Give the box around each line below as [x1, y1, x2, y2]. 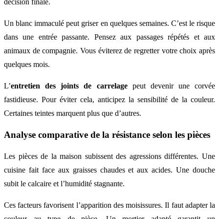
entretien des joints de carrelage [11, 82, 128, 90]
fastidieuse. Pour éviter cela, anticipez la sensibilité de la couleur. [4, 95, 215, 104]
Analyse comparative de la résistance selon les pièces [4, 130, 210, 140]
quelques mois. [4, 60, 50, 69]
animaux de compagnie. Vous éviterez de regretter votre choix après [4, 46, 215, 55]
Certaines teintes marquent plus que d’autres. [4, 109, 141, 118]
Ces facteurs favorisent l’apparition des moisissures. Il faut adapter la [4, 200, 215, 209]
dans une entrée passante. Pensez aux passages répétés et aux [4, 33, 215, 42]
